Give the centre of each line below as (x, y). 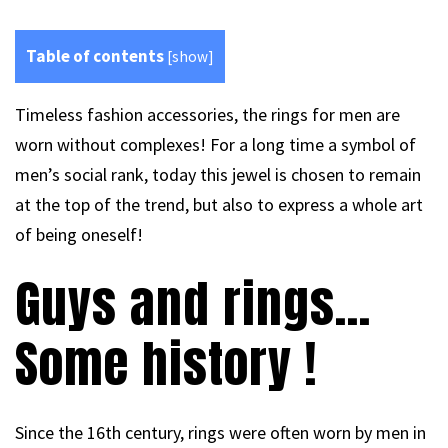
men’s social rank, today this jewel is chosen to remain (218, 175)
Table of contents (95, 56)
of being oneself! (79, 235)
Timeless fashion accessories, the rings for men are (207, 115)
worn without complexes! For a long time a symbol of (215, 145)
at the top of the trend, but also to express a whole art (219, 205)
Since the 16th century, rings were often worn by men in (220, 433)
